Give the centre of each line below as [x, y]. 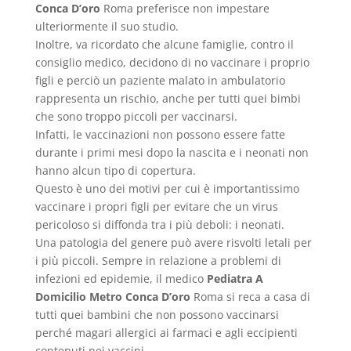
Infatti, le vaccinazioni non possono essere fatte [160, 135]
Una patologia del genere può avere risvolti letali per [173, 243]
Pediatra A [235, 279]
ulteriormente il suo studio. [107, 27]
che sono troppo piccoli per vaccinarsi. [136, 117]
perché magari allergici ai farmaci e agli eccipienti [166, 333]
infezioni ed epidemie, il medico [121, 279]
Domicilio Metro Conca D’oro [112, 297]
